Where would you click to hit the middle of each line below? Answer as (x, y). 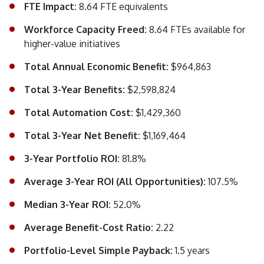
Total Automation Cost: (80, 113)
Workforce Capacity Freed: (87, 30)
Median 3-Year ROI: (69, 205)
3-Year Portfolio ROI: (73, 159)
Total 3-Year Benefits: (76, 90)
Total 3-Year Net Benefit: (83, 136)
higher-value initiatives (72, 44)
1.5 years (192, 251)
